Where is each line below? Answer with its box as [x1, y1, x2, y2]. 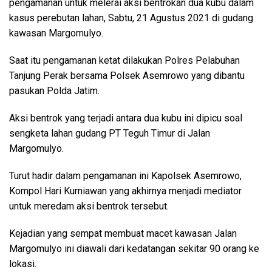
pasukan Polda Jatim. [9, 85, 100, 97]
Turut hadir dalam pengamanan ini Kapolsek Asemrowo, [9, 170, 242, 182]
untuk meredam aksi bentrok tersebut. [9, 200, 169, 212]
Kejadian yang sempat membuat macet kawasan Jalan [9, 228, 237, 239]
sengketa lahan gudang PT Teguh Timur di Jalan [9, 127, 210, 139]
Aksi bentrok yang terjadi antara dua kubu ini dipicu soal [9, 112, 242, 124]
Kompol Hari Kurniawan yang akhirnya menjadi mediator [9, 185, 242, 197]
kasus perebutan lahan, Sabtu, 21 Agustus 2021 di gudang [9, 12, 253, 24]
